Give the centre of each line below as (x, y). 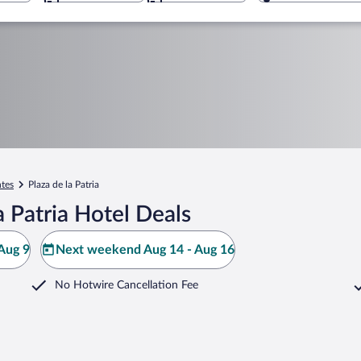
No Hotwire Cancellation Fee (127, 285)
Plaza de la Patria (64, 185)
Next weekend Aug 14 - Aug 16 (145, 250)
